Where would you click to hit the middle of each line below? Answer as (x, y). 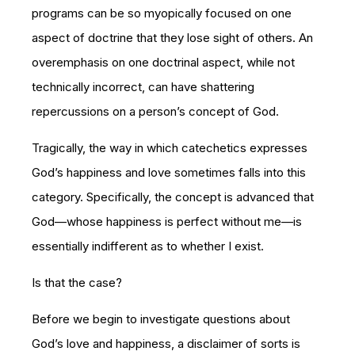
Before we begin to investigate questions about (161, 319)
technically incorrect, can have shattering (143, 86)
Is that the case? (77, 282)
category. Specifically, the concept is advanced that (173, 197)
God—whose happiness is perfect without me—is (167, 221)
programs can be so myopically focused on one (162, 13)
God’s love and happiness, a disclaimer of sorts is (166, 343)
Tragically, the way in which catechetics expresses (170, 147)
